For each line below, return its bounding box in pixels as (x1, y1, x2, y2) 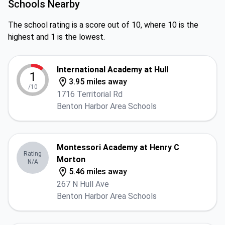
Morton (57, 155, 85, 164)
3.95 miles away (69, 77, 127, 86)
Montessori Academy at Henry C (57, 143, 179, 152)
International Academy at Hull (57, 65, 168, 74)
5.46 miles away (69, 167, 127, 176)
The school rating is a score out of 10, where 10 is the (8, 20, 198, 30)
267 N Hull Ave (57, 179, 109, 189)
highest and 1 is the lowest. (8, 32, 105, 42)
